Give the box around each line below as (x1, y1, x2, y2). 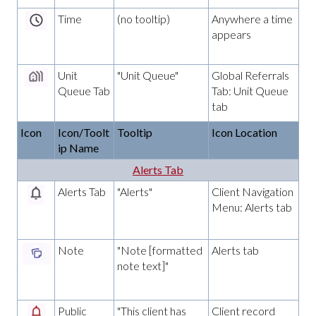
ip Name (58, 140, 99, 154)
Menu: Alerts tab (212, 200, 292, 214)
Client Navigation (212, 184, 293, 198)
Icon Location (212, 125, 277, 139)
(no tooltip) (117, 11, 170, 25)
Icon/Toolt (58, 125, 109, 139)
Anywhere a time (212, 11, 293, 25)
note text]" (117, 258, 169, 272)
